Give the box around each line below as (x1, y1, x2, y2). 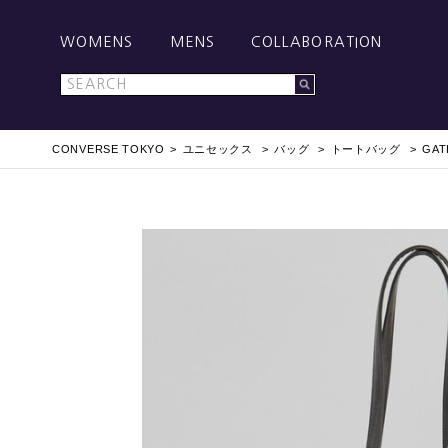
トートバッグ (330, 143, 401, 155)
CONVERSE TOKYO (52, 143, 165, 155)
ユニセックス (182, 143, 253, 155)
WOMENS (60, 35, 134, 49)
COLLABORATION (250, 35, 383, 49)
